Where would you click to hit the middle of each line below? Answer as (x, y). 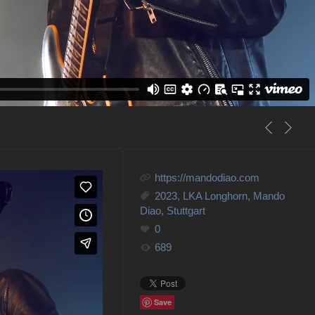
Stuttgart (186, 210)
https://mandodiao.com (207, 177)
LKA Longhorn (215, 195)
